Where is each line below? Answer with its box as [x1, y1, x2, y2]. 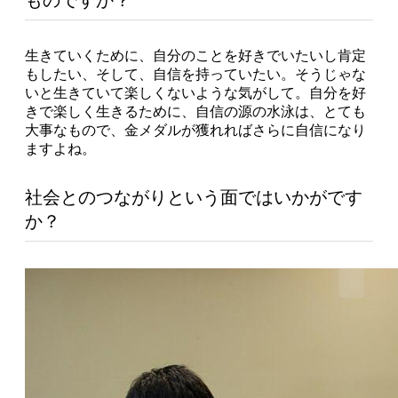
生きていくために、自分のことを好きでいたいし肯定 [25, 47, 366, 63]
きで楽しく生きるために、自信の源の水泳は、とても [25, 103, 366, 119]
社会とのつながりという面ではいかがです [25, 187, 362, 207]
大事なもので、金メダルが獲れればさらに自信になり [25, 122, 366, 138]
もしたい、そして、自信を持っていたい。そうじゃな [25, 66, 366, 82]
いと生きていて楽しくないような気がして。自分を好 [25, 84, 366, 100]
